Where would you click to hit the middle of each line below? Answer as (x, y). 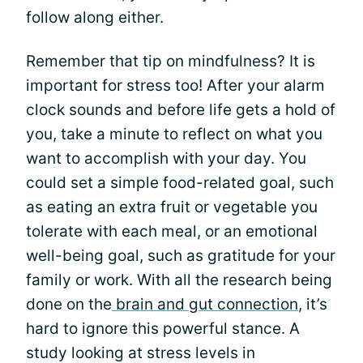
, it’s (313, 304)
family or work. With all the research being (179, 280)
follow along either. (95, 17)
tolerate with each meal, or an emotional (172, 231)
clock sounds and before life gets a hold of (181, 110)
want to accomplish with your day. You (166, 158)
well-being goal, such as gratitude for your (181, 256)
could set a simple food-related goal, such (180, 183)
